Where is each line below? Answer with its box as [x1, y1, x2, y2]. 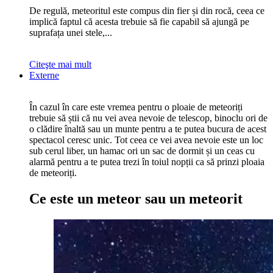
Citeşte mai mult [29, 58, 91, 69]
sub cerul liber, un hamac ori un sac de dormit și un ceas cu [29, 145, 255, 156]
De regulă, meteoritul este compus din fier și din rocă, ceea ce [29, 5, 264, 16]
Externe [29, 69, 59, 80]
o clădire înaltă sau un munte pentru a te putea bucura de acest [29, 123, 266, 134]
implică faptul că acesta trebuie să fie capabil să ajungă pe [29, 16, 249, 27]
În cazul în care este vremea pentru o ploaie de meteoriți [29, 101, 243, 112]
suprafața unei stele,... [29, 27, 112, 38]
